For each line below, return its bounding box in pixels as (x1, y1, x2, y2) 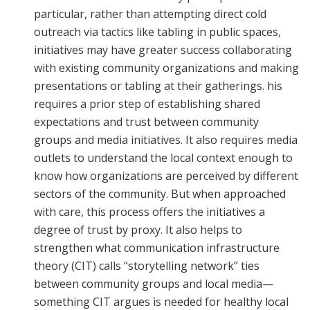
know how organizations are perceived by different (34, 167, 299, 183)
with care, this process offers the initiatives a (34, 203, 266, 219)
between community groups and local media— (34, 275, 274, 291)
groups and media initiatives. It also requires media (34, 131, 298, 147)
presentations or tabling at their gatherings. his (34, 77, 283, 93)
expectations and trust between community (34, 113, 259, 129)
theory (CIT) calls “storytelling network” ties (34, 257, 260, 273)
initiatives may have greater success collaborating (34, 42, 293, 57)
